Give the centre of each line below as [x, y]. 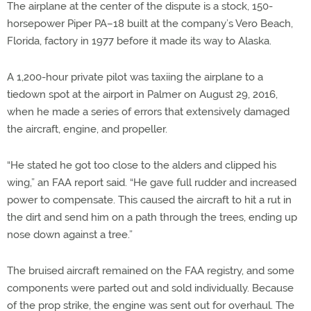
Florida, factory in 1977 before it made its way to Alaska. [139, 41]
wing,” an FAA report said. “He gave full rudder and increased [152, 182]
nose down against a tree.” [70, 234]
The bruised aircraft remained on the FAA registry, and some [151, 270]
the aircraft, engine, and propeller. [87, 129]
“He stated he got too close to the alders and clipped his [142, 165]
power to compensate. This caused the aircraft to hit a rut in [149, 200]
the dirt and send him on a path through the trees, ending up [152, 217]
